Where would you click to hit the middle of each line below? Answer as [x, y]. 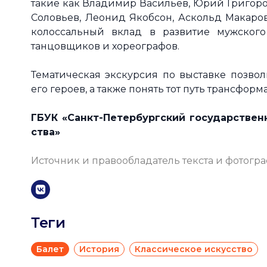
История [99, 249]
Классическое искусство [194, 249]
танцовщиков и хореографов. [105, 46]
